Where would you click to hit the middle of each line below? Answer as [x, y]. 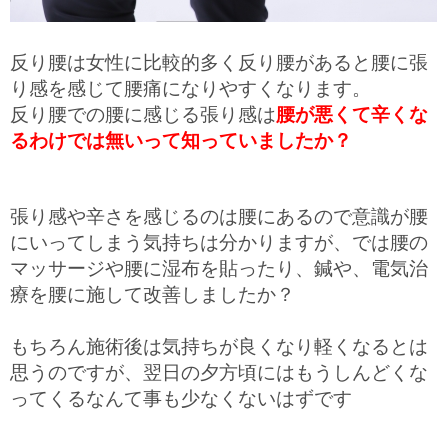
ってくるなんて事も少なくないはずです [181, 399]
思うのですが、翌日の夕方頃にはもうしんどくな [219, 373]
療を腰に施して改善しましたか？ [152, 295]
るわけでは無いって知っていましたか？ [181, 140]
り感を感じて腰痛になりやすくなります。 [190, 88]
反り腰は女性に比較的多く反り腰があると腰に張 [219, 62]
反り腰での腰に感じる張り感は [143, 114]
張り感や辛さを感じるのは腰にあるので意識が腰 [219, 217]
